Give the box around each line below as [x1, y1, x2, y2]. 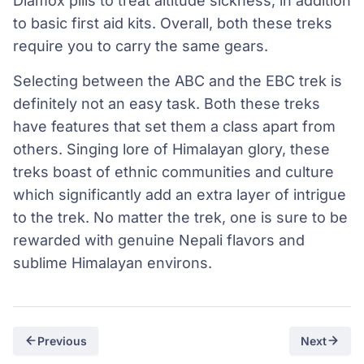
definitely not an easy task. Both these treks [13, 94, 320, 112]
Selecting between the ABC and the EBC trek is [13, 71, 342, 89]
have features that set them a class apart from [13, 117, 336, 135]
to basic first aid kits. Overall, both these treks [13, 15, 332, 32]
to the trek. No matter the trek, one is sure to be [13, 208, 348, 226]
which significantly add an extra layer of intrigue [13, 185, 346, 203]
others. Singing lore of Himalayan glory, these [13, 140, 330, 158]
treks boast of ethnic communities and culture [13, 162, 334, 180]
